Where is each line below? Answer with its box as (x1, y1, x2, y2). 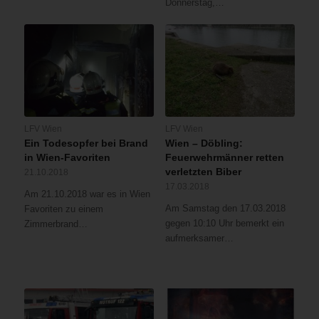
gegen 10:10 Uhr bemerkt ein (164, 218, 284, 229)
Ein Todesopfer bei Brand (23, 137, 148, 150)
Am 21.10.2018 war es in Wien (23, 189, 150, 200)
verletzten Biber (164, 166, 241, 178)
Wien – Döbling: (164, 137, 243, 150)
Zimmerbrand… (23, 219, 88, 230)
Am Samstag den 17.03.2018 (164, 203, 286, 214)
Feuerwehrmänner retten (164, 152, 284, 164)
